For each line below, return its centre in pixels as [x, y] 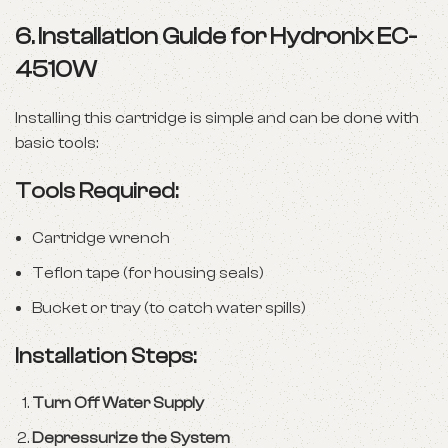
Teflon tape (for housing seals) [148, 273]
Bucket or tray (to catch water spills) [169, 308]
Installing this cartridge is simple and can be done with [217, 118]
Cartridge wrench [101, 238]
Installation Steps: [105, 356]
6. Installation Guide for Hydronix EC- [216, 36]
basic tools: [56, 143]
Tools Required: [96, 191]
